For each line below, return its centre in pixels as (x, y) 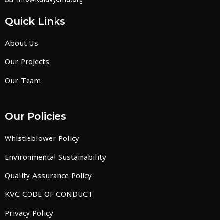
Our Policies (36, 116)
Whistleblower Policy (42, 138)
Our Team (23, 80)
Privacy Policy (29, 213)
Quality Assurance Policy (48, 175)
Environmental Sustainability (55, 157)
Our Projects (27, 61)
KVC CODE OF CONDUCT (49, 194)
